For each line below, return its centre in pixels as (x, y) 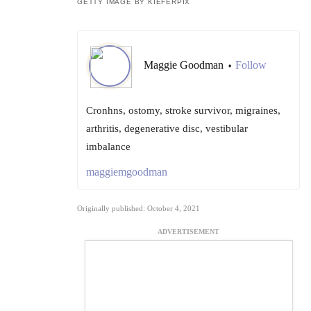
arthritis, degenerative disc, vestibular (167, 129)
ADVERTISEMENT (188, 232)
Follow (251, 65)
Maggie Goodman (185, 65)
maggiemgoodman (127, 172)
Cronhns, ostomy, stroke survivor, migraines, (183, 111)
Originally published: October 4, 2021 (138, 209)
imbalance (108, 147)
